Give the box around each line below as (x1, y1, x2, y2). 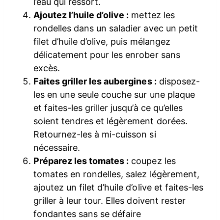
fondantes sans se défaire (33, 208, 141, 219)
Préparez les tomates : (33, 155, 129, 166)
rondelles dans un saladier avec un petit (33, 23, 198, 33)
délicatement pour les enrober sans (33, 49, 180, 60)
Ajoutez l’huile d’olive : (33, 9, 129, 20)
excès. (33, 62, 60, 73)
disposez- (156, 76, 200, 86)
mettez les (129, 9, 175, 20)
